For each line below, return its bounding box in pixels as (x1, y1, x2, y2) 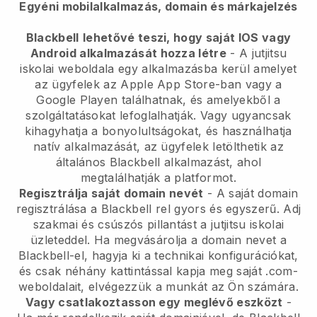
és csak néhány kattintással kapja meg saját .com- (19, 264, 298, 279)
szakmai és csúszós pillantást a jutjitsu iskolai (33, 217, 284, 232)
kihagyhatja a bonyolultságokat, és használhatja (25, 124, 292, 139)
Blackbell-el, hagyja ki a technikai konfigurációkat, (18, 248, 299, 263)
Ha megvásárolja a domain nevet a (90, 233, 287, 248)
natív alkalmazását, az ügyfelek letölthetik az (33, 139, 284, 154)
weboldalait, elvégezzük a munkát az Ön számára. (18, 279, 299, 294)
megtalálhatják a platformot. (81, 171, 236, 185)
